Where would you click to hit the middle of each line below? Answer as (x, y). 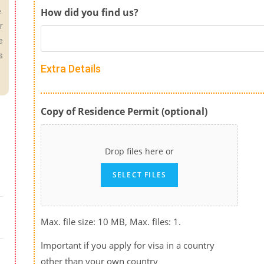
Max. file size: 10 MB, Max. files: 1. (111, 222)
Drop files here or (140, 151)
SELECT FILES (139, 175)
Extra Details (71, 69)
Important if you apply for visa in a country (128, 245)
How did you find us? (90, 13)
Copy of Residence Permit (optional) (124, 112)
